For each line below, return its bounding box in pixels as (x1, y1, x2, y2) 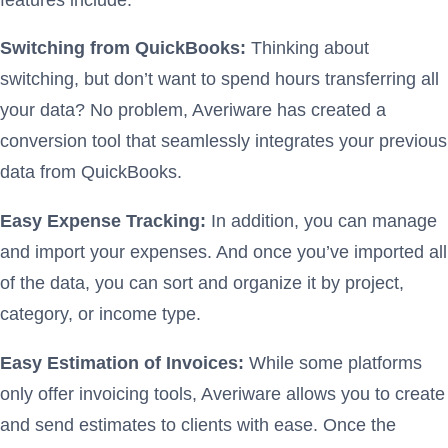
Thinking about (251, 38, 369, 59)
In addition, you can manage (211, 210, 437, 231)
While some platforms (249, 352, 422, 373)
